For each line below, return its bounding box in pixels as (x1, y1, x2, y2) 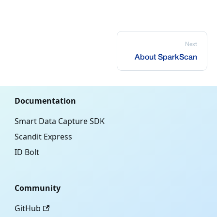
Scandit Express (15, 131, 72, 142)
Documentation (15, 95, 76, 107)
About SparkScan (135, 54, 197, 62)
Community (15, 183, 61, 194)
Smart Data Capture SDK (15, 116, 105, 127)
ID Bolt (15, 147, 39, 158)
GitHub (15, 203, 41, 214)
